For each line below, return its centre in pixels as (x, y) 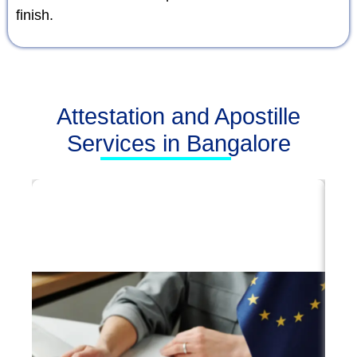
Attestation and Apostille (178, 116)
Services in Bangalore (178, 143)
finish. (35, 15)
